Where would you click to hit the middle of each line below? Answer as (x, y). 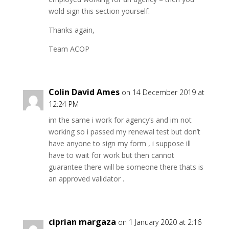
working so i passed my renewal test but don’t (124, 132)
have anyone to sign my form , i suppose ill (119, 143)
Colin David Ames (84, 92)
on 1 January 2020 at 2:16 (159, 222)
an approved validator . (86, 179)
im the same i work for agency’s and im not (120, 120)
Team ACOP (69, 49)
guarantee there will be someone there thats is (126, 167)
